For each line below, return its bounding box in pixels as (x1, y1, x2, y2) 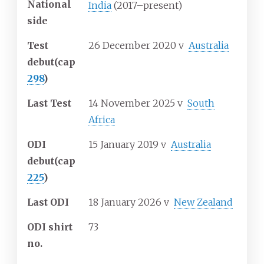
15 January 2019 (88, 138, 159, 151)
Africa (88, 114, 115, 126)
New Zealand (174, 196, 233, 209)
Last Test (27, 97, 71, 110)
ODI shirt (27, 221, 72, 233)
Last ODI (27, 196, 69, 209)
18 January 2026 (88, 196, 161, 209)
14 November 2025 (88, 97, 175, 110)
